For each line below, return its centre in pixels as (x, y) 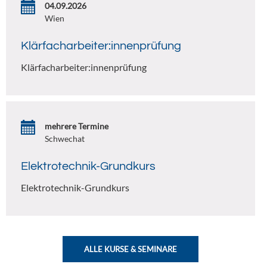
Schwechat (65, 139)
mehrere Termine (77, 126)
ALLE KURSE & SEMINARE (131, 249)
